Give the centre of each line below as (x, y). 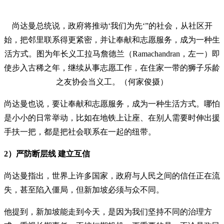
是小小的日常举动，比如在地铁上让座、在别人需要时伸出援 (112, 118)
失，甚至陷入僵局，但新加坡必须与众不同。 (84, 190)
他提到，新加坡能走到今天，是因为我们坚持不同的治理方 (108, 212)
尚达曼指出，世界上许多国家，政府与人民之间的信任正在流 (112, 176)
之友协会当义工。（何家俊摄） (112, 82)
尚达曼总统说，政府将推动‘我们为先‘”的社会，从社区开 (112, 26)
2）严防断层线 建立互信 (47, 154)
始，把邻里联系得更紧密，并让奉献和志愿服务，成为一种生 (112, 40)
